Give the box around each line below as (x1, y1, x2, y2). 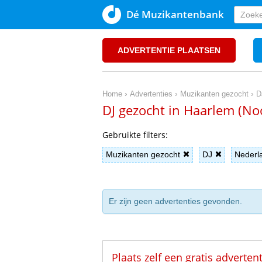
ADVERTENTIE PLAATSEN (118, 46, 220, 55)
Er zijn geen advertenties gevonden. (109, 196, 242, 206)
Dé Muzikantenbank (126, 8, 224, 21)
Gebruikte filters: (102, 129, 168, 140)
